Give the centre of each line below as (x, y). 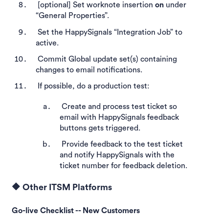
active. (47, 43)
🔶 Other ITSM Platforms (63, 187)
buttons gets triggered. (101, 128)
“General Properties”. (72, 16)
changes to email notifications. (89, 70)
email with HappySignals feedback (119, 117)
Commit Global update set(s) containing (106, 59)
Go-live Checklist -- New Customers (76, 210)
